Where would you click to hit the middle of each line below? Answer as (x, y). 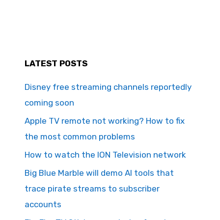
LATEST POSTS (56, 63)
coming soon (49, 102)
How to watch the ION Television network (105, 154)
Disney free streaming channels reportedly (108, 87)
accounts (43, 204)
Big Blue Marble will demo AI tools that (99, 173)
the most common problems (80, 136)
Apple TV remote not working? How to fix (105, 121)
